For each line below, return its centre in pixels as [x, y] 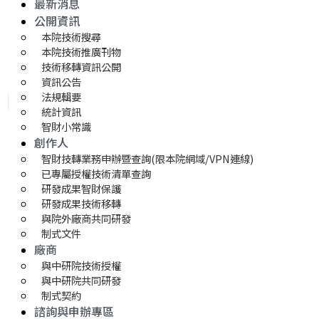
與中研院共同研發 [81, 280]
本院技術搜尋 [71, 36]
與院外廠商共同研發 [86, 218]
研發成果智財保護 [81, 188]
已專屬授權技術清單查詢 [96, 173]
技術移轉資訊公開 [81, 66]
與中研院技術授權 [81, 265]
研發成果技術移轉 [82, 203]
